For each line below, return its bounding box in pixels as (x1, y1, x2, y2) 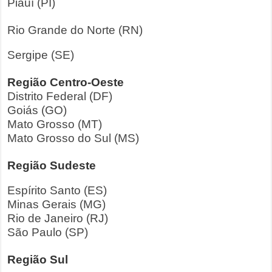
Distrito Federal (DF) (7, 90, 113, 103)
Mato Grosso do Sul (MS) (7, 132, 140, 144)
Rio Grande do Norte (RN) (7, 24, 143, 36)
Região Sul (7, 253, 69, 266)
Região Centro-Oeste (7, 76, 124, 89)
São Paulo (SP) (7, 226, 89, 239)
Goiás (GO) (7, 104, 67, 117)
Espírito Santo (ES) (7, 184, 107, 197)
